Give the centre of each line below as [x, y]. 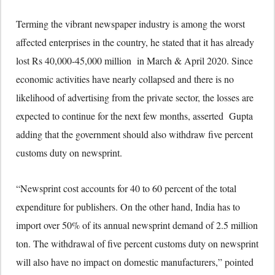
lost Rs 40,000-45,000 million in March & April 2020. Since [134, 61]
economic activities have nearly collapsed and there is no [125, 79]
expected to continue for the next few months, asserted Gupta [136, 116]
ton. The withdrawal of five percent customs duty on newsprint [137, 244]
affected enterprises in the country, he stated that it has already [135, 42]
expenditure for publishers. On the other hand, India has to [128, 207]
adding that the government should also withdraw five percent [134, 134]
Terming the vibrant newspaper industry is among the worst [130, 24]
